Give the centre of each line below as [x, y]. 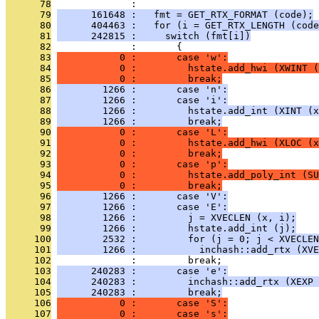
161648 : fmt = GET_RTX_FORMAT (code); [185, 15]
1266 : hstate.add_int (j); [177, 228]
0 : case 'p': [142, 164]
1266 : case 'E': [142, 207]
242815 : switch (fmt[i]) [154, 36]
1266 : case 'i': [142, 100]
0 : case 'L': [142, 132]
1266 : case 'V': [142, 196]
